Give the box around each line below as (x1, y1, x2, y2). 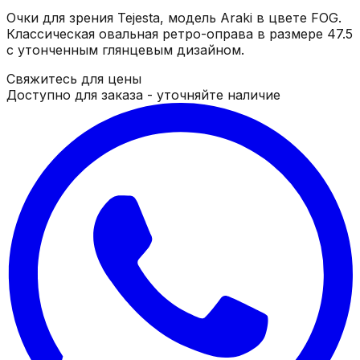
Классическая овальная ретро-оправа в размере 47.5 (6, 25, 353, 42)
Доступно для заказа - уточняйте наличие (6, 86, 280, 103)
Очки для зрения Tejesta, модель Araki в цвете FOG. (6, 9, 342, 26)
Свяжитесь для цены (6, 70, 141, 87)
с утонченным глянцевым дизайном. (6, 41, 244, 58)
